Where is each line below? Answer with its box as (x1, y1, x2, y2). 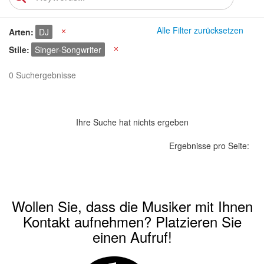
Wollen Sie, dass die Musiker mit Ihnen (11, 196, 253, 216)
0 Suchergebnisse (9, 69, 76, 81)
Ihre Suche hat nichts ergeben (75, 116, 189, 128)
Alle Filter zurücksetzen (157, 24, 243, 36)
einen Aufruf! (92, 226, 172, 247)
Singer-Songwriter (35, 44, 101, 55)
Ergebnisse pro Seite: (169, 140, 249, 151)
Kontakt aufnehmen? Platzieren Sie (22, 211, 242, 232)
